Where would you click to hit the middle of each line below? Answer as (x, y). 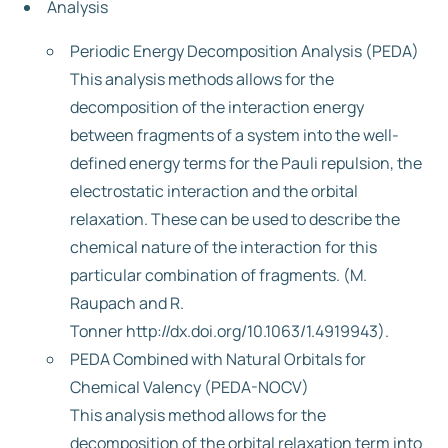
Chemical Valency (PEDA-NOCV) (189, 387)
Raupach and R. (127, 303)
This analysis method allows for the (198, 415)
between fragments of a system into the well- (234, 135)
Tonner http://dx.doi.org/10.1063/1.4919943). (229, 331)
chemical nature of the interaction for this (223, 247)
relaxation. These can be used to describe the (235, 219)
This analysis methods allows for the (202, 79)
